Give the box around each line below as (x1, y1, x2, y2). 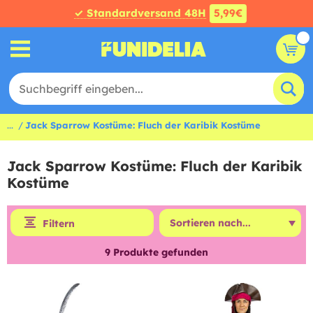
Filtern (43, 217, 75, 230)
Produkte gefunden (110, 246, 208, 259)
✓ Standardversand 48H (73, 6, 206, 20)
